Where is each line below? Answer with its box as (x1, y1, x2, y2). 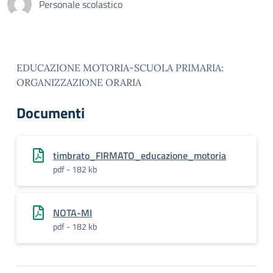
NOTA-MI (53, 205, 92, 220)
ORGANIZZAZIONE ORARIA (16, 76, 141, 88)
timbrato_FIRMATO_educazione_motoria (53, 148, 226, 163)
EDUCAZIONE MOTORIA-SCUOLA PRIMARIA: (16, 62, 224, 74)
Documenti (16, 102, 85, 124)
